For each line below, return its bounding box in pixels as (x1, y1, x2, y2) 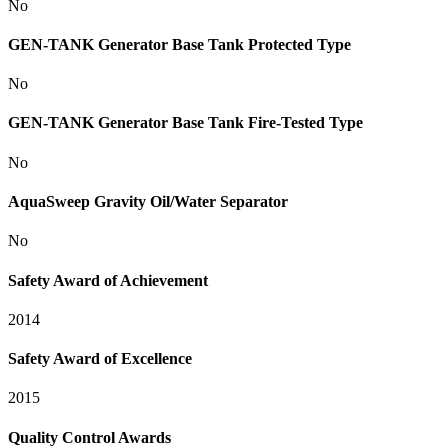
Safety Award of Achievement (8, 271, 208, 289)
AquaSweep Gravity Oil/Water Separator (8, 192, 288, 210)
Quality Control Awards (8, 428, 171, 446)
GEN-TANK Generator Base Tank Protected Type (8, 35, 351, 53)
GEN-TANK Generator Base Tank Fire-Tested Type (8, 114, 363, 132)
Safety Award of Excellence (8, 350, 192, 368)
